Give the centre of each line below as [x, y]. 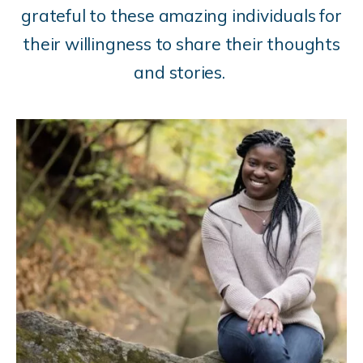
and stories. [179, 72]
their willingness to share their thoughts [181, 43]
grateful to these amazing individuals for [181, 15]
